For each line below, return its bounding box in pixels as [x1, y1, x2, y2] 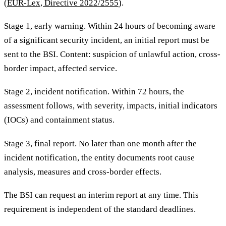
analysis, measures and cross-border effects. [4, 166, 161, 177]
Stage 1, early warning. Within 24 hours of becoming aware [4, 21, 215, 31]
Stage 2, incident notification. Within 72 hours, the [4, 87, 184, 97]
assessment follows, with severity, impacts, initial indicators [4, 101, 217, 111]
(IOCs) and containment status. [4, 115, 115, 125]
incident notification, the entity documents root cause [4, 152, 195, 162]
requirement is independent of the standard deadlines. [4, 204, 196, 214]
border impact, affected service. [4, 63, 117, 73]
